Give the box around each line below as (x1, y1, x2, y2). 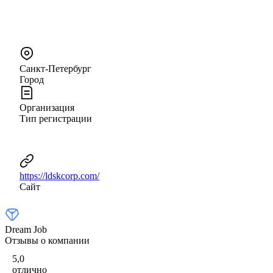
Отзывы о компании (5, 235, 90, 246)
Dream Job (5, 224, 47, 235)
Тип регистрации (19, 113, 92, 124)
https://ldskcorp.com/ (19, 170, 99, 181)
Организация (19, 102, 74, 113)
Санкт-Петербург (19, 63, 91, 74)
